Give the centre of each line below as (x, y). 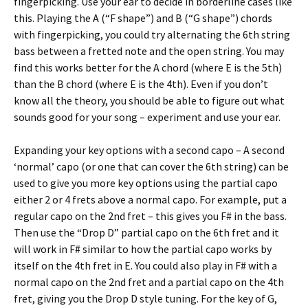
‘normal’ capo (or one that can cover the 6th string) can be (151, 166)
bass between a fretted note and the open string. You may (149, 51)
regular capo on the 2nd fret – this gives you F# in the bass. (150, 216)
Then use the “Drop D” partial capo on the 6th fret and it (146, 232)
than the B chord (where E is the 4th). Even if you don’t (141, 84)
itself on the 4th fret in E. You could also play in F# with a (145, 265)
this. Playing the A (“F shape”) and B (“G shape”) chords (143, 18)
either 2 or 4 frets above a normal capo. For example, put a (150, 199)
